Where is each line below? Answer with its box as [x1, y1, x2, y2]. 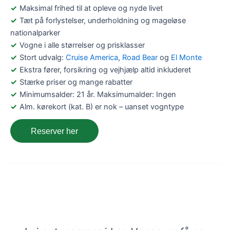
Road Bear [122, 53, 158, 62]
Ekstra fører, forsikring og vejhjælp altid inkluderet [20, 65, 191, 74]
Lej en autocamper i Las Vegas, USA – [8, 183, 222, 198]
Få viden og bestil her [54, 198, 176, 213]
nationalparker [10, 28, 60, 37]
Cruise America [66, 53, 118, 62]
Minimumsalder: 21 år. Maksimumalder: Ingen [20, 90, 176, 99]
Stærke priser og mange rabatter [20, 78, 132, 87]
